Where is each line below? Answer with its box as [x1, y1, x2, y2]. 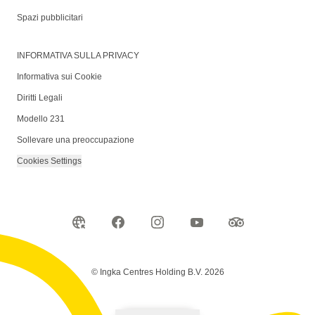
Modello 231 [17, 114, 65, 124]
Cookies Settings [17, 156, 82, 167]
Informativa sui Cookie [17, 72, 102, 82]
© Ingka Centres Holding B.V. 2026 [91, 267, 224, 278]
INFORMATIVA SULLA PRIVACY [17, 51, 139, 61]
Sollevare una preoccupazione [17, 135, 134, 146]
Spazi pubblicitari [17, 13, 83, 23]
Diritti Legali [17, 93, 63, 103]
